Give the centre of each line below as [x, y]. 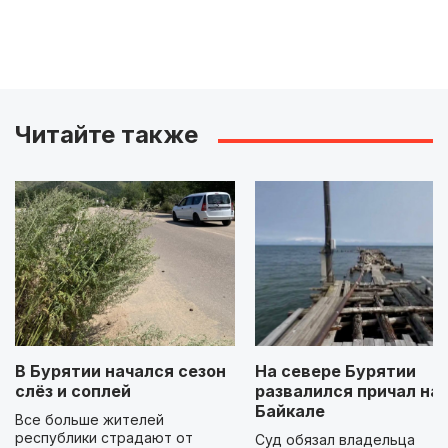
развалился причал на [347, 391]
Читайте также [106, 135]
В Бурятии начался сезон [120, 371]
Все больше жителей [89, 420]
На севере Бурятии [335, 371]
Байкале [290, 411]
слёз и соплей [73, 391]
